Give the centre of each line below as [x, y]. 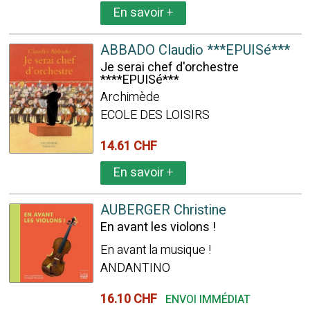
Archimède [130, 97]
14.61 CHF [131, 146]
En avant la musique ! [155, 250]
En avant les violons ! [158, 227]
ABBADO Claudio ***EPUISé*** [195, 50]
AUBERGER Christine [163, 210]
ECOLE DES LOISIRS [155, 115]
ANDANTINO [135, 268]
